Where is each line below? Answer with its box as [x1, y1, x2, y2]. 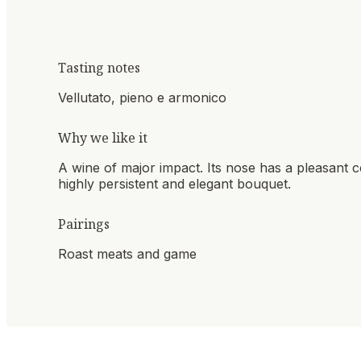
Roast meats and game [58, 246, 197, 263]
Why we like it [58, 128, 147, 147]
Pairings [58, 215, 110, 234]
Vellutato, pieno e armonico [58, 89, 226, 106]
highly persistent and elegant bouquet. [58, 175, 291, 192]
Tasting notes [58, 58, 140, 77]
